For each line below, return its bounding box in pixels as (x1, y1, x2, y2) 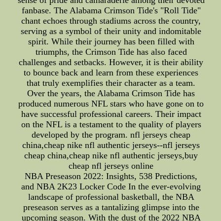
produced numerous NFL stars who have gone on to (18, 99, 204, 109)
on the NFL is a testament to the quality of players (21, 119, 201, 130)
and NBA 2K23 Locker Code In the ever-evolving (21, 182, 201, 192)
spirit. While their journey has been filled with (28, 37, 194, 47)
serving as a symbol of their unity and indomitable (21, 26, 202, 37)
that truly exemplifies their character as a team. (27, 78, 196, 88)
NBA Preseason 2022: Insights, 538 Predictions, (25, 171, 198, 182)
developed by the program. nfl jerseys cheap (32, 130, 191, 140)
